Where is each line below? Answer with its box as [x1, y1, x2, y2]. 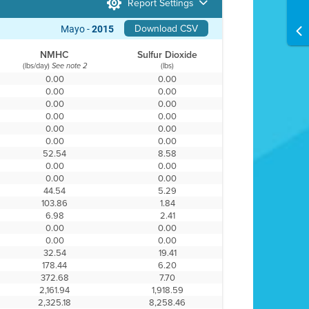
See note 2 [51, 61, 87, 70]
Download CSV [134, 21, 199, 35]
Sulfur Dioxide [137, 48, 198, 61]
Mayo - [61, 22, 92, 35]
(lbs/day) [22, 60, 52, 71]
